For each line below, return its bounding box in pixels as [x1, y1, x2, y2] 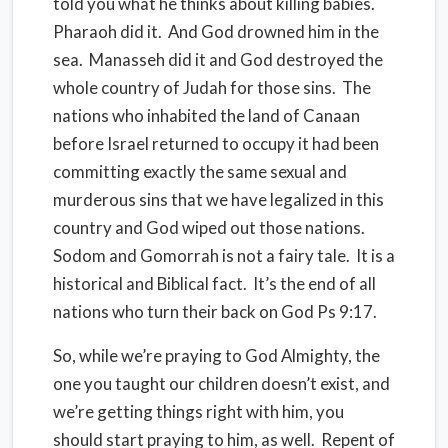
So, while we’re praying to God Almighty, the [53, 345, 380, 366]
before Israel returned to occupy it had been [53, 133, 379, 154]
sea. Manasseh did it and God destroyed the [53, 49, 383, 70]
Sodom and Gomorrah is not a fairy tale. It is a [53, 245, 395, 266]
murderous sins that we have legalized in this [53, 189, 384, 210]
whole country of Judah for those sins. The [53, 77, 371, 98]
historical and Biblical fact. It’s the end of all [53, 273, 376, 294]
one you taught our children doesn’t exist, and [53, 373, 390, 394]
